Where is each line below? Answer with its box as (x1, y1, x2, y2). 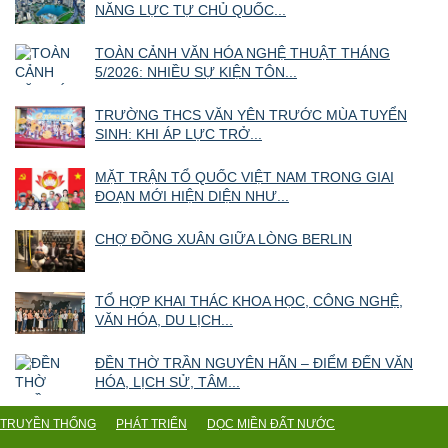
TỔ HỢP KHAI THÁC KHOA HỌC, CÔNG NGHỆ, (95, 292, 403, 309)
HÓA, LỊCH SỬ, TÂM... (95, 373, 240, 390)
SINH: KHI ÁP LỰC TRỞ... (95, 125, 262, 142)
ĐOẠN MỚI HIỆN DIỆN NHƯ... (95, 187, 289, 204)
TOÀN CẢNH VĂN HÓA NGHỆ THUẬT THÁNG (95, 44, 390, 61)
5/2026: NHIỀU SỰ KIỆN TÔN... (95, 63, 297, 80)
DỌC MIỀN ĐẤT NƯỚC (207, 416, 335, 431)
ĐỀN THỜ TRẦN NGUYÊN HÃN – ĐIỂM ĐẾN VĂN (95, 354, 413, 371)
